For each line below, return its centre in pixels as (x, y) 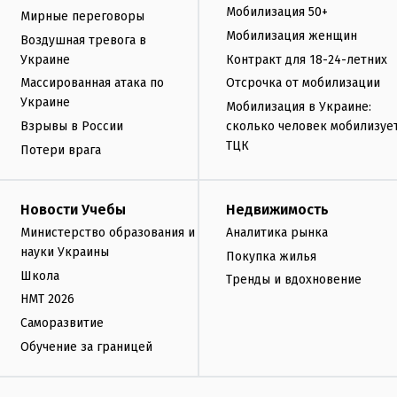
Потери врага (61, 150)
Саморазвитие (62, 323)
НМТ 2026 (47, 300)
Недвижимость (277, 209)
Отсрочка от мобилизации (303, 83)
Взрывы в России (72, 127)
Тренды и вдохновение (294, 280)
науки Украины (65, 252)
